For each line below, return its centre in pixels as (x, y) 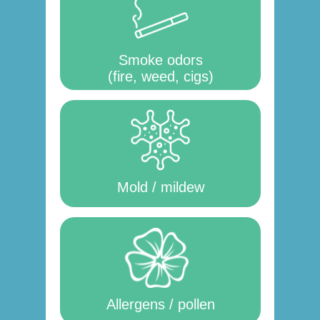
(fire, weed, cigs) (160, 76)
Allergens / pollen (160, 304)
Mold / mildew (160, 187)
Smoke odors (160, 60)
